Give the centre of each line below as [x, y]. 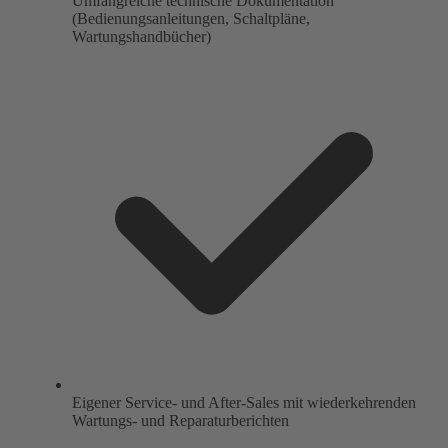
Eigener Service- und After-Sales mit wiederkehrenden [244, 403]
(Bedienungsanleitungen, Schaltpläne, [191, 19]
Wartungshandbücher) [141, 37]
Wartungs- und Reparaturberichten [180, 421]
